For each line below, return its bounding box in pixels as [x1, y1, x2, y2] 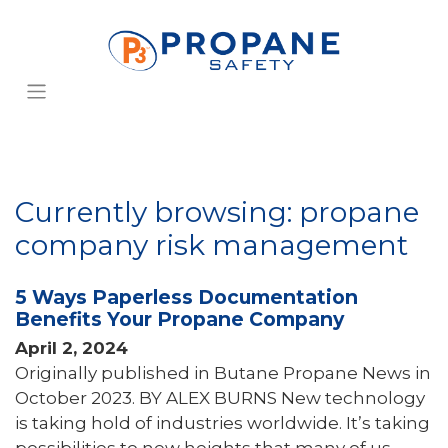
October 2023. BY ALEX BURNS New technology [15, 388, 425, 409]
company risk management [15, 227, 408, 262]
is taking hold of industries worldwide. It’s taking [15, 413, 430, 434]
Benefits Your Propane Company [15, 307, 344, 332]
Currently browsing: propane [15, 194, 419, 229]
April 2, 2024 [15, 338, 128, 359]
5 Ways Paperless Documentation [15, 285, 358, 310]
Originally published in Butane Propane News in [15, 363, 431, 384]
